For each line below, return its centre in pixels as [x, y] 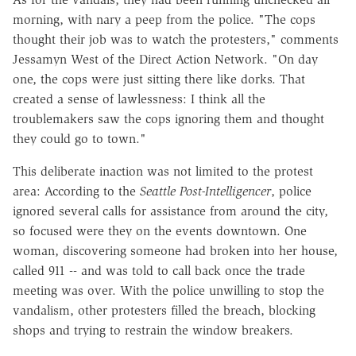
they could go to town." [79, 138]
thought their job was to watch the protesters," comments [176, 39]
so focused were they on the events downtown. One [160, 230]
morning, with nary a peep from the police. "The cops [164, 19]
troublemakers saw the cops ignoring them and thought [168, 118]
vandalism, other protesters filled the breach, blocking [164, 310]
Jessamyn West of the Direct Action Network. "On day [165, 59]
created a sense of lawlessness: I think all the [139, 99]
